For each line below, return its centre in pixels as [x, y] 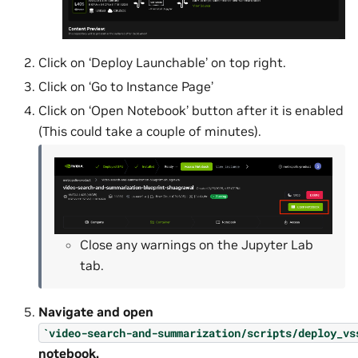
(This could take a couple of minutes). [150, 131]
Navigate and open [96, 312]
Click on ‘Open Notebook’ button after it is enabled [191, 111]
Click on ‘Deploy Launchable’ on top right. [162, 63]
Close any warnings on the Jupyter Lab [197, 245]
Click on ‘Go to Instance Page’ [126, 87]
